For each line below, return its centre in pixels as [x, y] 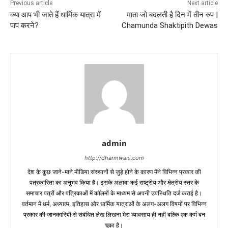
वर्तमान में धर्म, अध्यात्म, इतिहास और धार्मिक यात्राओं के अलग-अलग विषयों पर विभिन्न [114, 204]
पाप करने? [24, 25]
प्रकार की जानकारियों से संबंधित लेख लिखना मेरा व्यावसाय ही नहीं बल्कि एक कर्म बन [114, 214]
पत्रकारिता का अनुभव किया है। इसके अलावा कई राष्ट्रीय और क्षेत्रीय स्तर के [114, 182]
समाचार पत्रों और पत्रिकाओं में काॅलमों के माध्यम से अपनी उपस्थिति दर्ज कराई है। [114, 193]
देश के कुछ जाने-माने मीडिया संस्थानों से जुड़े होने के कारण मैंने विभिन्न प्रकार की [114, 172]
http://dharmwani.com [114, 158]
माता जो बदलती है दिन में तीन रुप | [172, 15]
